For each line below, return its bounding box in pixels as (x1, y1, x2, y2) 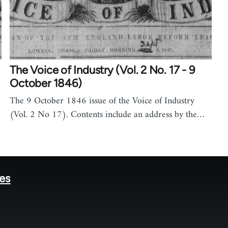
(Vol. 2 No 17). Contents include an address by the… (10, 107, 205, 123)
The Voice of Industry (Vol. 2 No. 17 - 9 (10, 63, 195, 77)
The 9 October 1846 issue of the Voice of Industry (10, 93, 195, 109)
